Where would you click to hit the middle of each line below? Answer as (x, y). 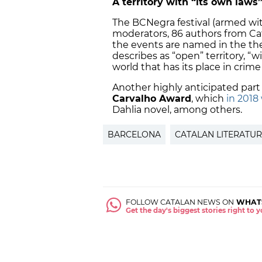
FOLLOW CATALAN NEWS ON (180, 202)
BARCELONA (134, 134)
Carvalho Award (152, 98)
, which (209, 98)
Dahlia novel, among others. (178, 109)
